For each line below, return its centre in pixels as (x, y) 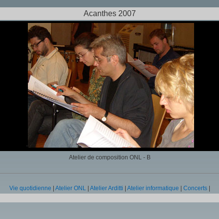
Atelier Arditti (107, 188)
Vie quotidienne (30, 188)
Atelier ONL (71, 188)
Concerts (195, 188)
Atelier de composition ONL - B (110, 157)
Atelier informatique (153, 188)
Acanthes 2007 (109, 13)
